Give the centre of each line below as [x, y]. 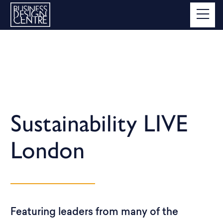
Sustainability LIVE [99, 123]
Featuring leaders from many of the [94, 213]
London [48, 150]
